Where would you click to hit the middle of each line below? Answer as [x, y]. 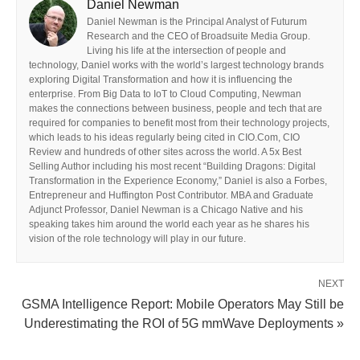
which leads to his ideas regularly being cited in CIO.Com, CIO [164, 137]
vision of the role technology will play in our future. [137, 238]
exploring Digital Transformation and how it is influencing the [161, 79]
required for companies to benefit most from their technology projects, [179, 123]
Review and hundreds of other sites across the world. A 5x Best [165, 151]
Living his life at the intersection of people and [186, 50]
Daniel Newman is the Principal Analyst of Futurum [197, 21]
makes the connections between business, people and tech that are [176, 108]
